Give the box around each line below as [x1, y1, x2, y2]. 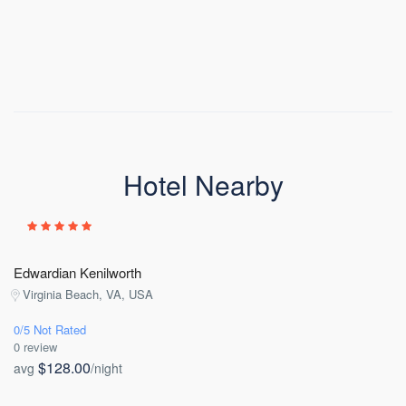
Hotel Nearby [122, 165, 284, 204]
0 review [14, 338, 57, 355]
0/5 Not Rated [14, 321, 86, 338]
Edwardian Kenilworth [14, 263, 141, 282]
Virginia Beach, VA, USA [23, 285, 153, 303]
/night [91, 359, 122, 377]
